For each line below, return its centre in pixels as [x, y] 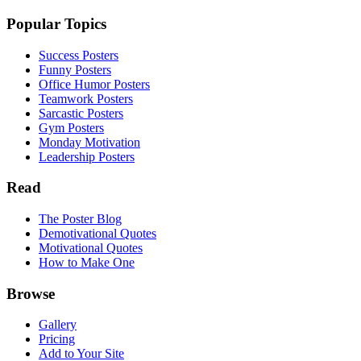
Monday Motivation [89, 142]
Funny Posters [75, 69]
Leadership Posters [87, 156]
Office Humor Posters [94, 84]
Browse [31, 293]
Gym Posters [71, 127]
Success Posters [79, 55]
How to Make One [87, 263]
